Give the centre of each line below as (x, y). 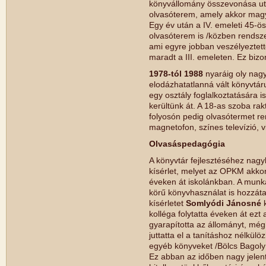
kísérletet (167, 203)
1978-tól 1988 (176, 74)
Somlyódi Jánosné (224, 203)
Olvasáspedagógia (187, 144)
